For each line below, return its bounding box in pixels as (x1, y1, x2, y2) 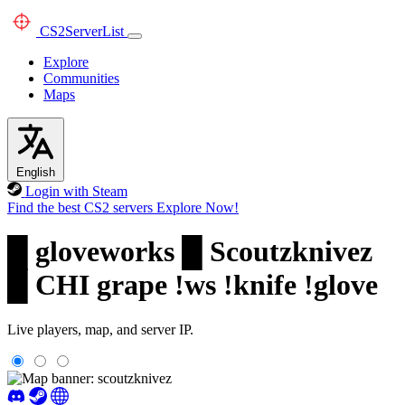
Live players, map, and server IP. (7, 321, 193, 337)
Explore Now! (156, 200, 239, 215)
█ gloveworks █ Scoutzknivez (7, 235, 372, 268)
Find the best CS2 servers (7, 200, 153, 215)
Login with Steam (24, 184, 127, 199)
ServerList (65, 24, 124, 39)
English (16, 165, 55, 179)
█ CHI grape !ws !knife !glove (7, 268, 378, 302)
